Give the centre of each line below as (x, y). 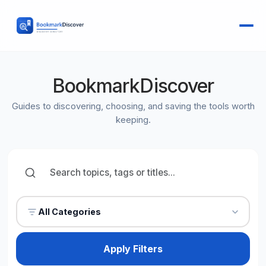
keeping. (133, 120)
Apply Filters (133, 248)
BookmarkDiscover (133, 85)
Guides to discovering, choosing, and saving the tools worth (133, 106)
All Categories (70, 212)
